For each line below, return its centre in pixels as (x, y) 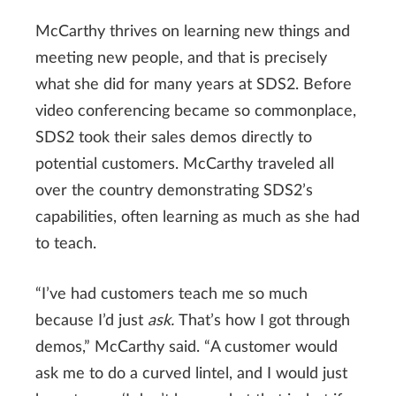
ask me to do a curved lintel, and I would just (191, 373)
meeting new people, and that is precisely (181, 58)
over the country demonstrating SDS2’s (174, 190)
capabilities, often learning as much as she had (198, 217)
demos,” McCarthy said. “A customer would (187, 347)
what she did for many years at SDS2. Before (194, 84)
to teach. (66, 244)
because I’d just (91, 320)
